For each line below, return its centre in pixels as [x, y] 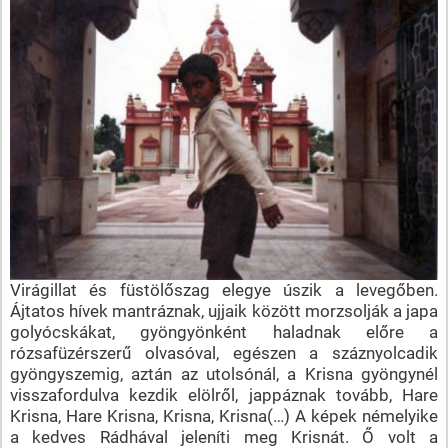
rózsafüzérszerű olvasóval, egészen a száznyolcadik [224, 352]
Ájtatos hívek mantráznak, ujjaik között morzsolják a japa [224, 310]
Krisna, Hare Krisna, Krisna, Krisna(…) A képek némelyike [224, 415]
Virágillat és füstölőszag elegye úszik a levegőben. [224, 289]
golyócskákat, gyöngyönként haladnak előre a [224, 331]
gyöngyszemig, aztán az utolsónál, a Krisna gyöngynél [224, 373]
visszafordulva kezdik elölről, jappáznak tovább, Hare [224, 394]
